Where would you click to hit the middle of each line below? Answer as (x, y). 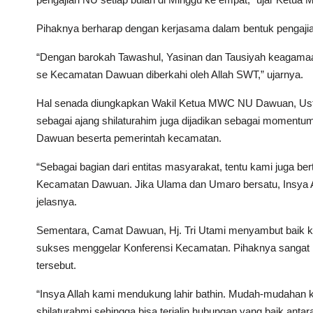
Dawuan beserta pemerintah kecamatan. (129, 138)
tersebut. (56, 265)
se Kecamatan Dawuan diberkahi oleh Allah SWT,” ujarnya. (170, 74)
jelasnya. (57, 202)
